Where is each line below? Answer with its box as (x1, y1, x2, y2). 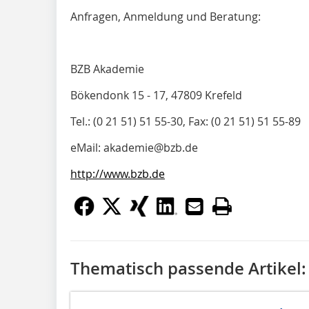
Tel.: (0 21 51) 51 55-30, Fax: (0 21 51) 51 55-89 (70, 114, 301, 129)
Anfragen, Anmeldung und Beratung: (70, 9, 261, 24)
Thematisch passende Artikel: (70, 257, 306, 279)
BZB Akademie (70, 61, 144, 77)
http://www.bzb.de (70, 166, 165, 181)
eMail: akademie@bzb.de (70, 140, 198, 155)
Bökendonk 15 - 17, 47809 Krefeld (70, 88, 242, 103)
